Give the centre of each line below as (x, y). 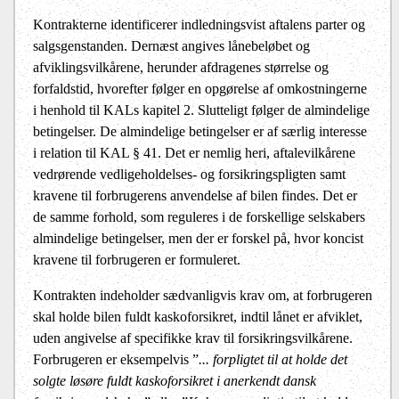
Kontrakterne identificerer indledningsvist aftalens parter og (199, 25)
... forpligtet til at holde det (273, 360)
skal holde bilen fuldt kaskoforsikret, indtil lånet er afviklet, (198, 317)
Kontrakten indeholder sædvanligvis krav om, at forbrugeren (203, 296)
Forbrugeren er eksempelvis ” (116, 360)
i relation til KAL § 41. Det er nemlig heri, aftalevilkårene (194, 153)
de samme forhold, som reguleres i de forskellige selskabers (199, 217)
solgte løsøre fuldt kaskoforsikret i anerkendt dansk (175, 381)
